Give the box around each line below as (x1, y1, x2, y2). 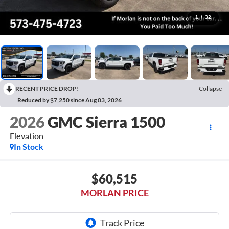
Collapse (199, 84, 222, 93)
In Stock (13, 142, 43, 152)
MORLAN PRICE (80, 187, 149, 198)
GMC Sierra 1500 (47, 112, 165, 131)
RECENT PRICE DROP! (15, 84, 79, 93)
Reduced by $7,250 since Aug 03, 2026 (17, 96, 122, 104)
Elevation (9, 131, 43, 141)
